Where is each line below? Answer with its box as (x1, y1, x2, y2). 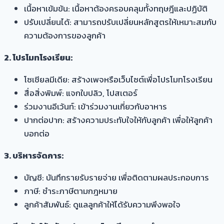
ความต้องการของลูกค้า (24, 29, 105, 42)
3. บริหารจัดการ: (4, 149, 63, 162)
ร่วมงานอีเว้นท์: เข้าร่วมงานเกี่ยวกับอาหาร (24, 100, 167, 113)
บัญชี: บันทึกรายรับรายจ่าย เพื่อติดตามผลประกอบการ (24, 171, 209, 184)
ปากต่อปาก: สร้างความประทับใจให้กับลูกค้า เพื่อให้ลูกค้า (24, 113, 212, 127)
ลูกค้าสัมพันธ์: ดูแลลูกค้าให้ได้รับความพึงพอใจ (24, 198, 180, 211)
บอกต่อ (24, 127, 49, 140)
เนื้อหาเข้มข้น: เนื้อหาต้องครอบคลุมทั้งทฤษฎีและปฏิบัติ (24, 2, 207, 15)
